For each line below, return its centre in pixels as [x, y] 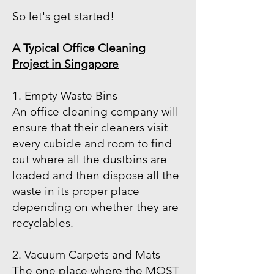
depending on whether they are [95, 207]
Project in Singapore [65, 64]
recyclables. [43, 223]
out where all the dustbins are [90, 159]
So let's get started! [63, 16]
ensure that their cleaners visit [90, 128]
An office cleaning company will [95, 112]
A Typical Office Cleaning [79, 48]
